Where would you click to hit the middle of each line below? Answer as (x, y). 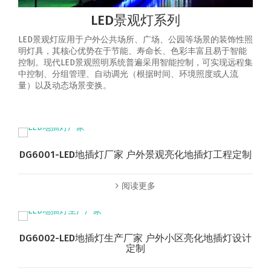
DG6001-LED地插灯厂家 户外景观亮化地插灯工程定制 (135, 155)
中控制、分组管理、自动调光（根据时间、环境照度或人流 (128, 74)
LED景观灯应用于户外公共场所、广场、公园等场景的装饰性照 (135, 40)
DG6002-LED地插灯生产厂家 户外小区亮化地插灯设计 (135, 238)
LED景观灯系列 (135, 21)
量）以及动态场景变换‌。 (65, 86)
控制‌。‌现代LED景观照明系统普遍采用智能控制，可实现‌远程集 (135, 63)
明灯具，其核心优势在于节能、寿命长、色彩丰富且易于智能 (132, 51)
